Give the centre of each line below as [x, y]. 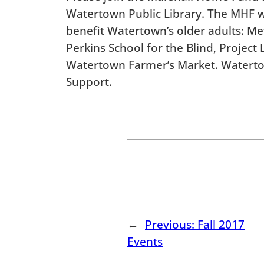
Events [145, 241]
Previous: [171, 224]
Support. [89, 81]
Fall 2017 [221, 224]
